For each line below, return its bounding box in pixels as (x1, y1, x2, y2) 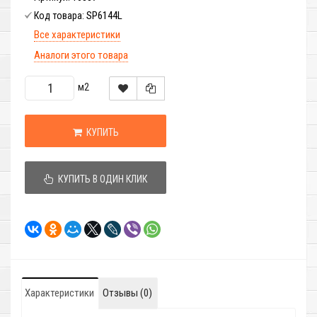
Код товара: (34, 10, 86, 22)
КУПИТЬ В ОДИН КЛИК (54, 173, 147, 185)
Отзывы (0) (103, 287, 152, 300)
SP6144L (86, 9, 122, 23)
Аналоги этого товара (34, 49, 128, 62)
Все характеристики (34, 28, 120, 42)
